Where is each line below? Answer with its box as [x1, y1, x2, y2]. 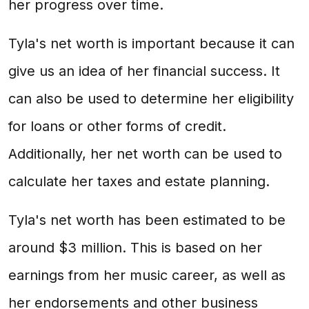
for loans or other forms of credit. [8, 118, 226, 134]
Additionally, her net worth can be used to [8, 146, 282, 162]
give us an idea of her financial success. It [8, 63, 280, 79]
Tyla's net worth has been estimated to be [8, 212, 286, 228]
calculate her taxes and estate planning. [8, 173, 270, 190]
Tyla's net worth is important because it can [8, 35, 295, 52]
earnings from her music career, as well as [8, 267, 286, 283]
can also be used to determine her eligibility [8, 90, 294, 107]
